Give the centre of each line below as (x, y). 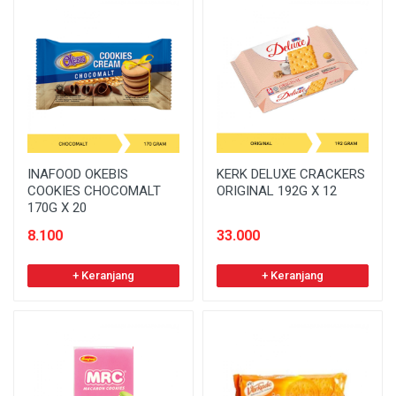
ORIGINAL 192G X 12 (277, 190)
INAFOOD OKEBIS (78, 174)
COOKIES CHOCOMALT (94, 190)
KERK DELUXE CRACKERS (291, 174)
